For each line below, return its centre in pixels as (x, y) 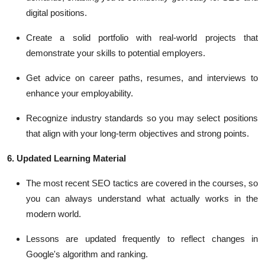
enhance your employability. (80, 93)
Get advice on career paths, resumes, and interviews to (142, 78)
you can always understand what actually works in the (142, 198)
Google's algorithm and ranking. (87, 254)
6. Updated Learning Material (67, 158)
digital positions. (56, 13)
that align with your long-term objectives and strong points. (138, 133)
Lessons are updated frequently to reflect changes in (142, 239)
